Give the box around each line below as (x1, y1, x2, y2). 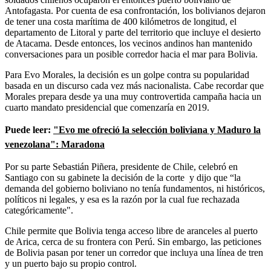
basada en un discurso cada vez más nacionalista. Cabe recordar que (5, 80, 264, 91)
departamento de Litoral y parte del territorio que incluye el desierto (5, 27, 261, 38)
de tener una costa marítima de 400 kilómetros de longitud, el (5, 16, 237, 27)
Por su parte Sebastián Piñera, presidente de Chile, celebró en (5, 161, 238, 172)
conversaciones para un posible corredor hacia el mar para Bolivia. (5, 48, 258, 59)
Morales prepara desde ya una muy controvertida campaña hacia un (5, 91, 261, 102)
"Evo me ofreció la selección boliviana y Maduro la (53, 124, 261, 135)
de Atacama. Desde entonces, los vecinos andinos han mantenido (5, 38, 252, 48)
